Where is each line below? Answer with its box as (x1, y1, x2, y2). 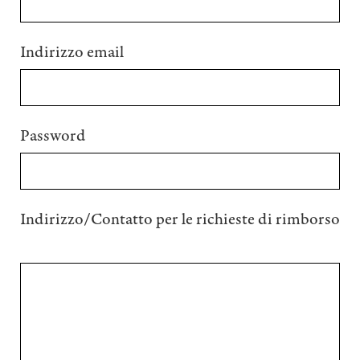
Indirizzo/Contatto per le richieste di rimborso (20, 207, 340, 231)
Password (20, 124, 88, 147)
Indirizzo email (20, 40, 127, 63)
